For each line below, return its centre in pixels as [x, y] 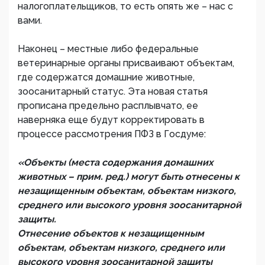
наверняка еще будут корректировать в [111, 120]
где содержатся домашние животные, [106, 77]
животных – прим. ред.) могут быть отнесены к [129, 177]
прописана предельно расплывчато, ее [108, 106]
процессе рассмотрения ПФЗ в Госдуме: [112, 134]
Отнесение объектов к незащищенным [111, 234]
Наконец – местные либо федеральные [108, 49]
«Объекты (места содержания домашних [115, 163]
